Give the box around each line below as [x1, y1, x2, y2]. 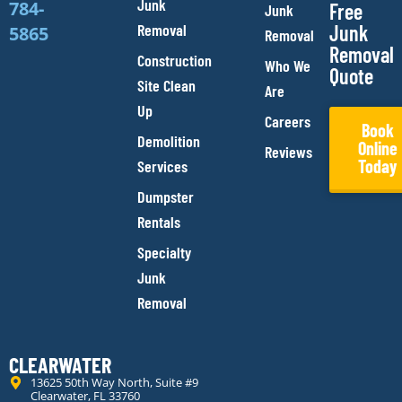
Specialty [136, 242, 191, 263]
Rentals [136, 212, 180, 232]
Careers [265, 111, 311, 132]
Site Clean [136, 75, 196, 96]
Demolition [136, 131, 200, 152]
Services [136, 156, 188, 177]
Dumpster [136, 187, 194, 207]
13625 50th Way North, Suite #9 [30, 374, 198, 391]
